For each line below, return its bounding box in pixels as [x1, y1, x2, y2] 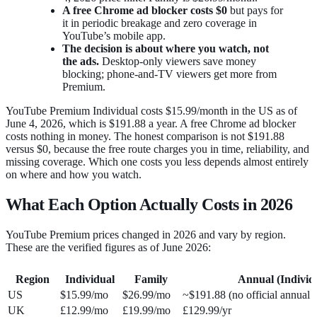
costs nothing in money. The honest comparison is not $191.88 [6, 129, 284, 142]
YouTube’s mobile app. [62, 29, 166, 42]
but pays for [227, 4, 283, 16]
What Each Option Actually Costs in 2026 [6, 195, 293, 214]
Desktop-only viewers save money [99, 54, 256, 67]
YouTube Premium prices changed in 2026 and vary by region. [6, 228, 286, 241]
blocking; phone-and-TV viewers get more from [62, 67, 277, 80]
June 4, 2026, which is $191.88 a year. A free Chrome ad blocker [6, 117, 296, 129]
